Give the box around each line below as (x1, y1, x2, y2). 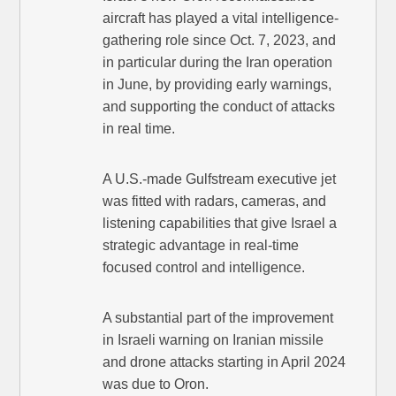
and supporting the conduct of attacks (103, 99, 336, 115)
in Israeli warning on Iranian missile (103, 332, 324, 348)
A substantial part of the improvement (103, 310, 334, 326)
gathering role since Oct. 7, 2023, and (103, 33, 337, 49)
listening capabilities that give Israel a (103, 216, 338, 232)
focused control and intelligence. (103, 260, 306, 276)
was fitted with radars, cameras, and (103, 194, 327, 209)
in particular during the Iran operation (103, 55, 333, 71)
